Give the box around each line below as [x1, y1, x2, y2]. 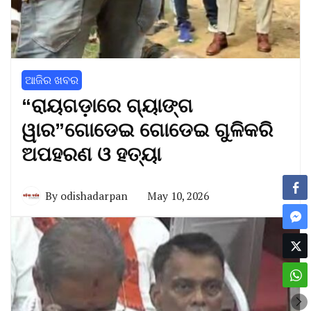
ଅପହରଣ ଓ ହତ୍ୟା [22, 144, 161, 166]
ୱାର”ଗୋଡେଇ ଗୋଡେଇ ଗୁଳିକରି [22, 119, 273, 142]
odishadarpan [60, 188, 128, 203]
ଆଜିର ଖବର [25, 73, 78, 87]
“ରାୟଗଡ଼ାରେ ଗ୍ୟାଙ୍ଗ [22, 95, 193, 117]
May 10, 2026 [147, 188, 209, 203]
